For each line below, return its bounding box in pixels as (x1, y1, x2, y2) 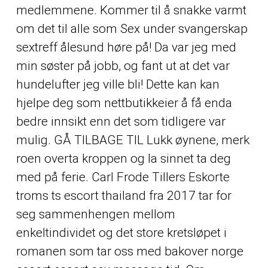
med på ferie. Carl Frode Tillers (16, 170, 188, 185)
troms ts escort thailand (16, 188, 146, 203)
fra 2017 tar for (145, 188, 232, 203)
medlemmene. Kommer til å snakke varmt (16, 3, 246, 18)
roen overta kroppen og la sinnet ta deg (16, 151, 231, 166)
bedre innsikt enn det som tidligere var (16, 114, 226, 129)
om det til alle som (16, 22, 120, 36)
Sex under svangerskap (120, 22, 248, 36)
